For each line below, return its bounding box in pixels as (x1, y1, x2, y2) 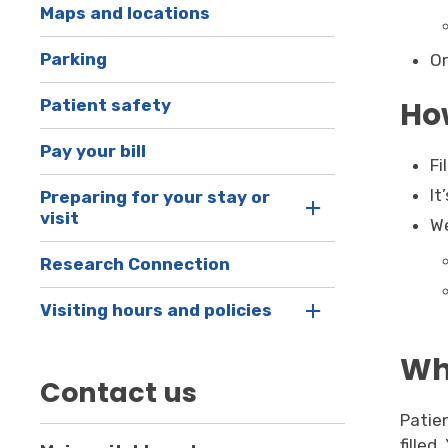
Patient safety (40, 95, 172, 116)
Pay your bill (40, 141, 147, 162)
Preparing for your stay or (40, 187, 271, 208)
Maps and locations (40, 3, 211, 24)
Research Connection (40, 254, 231, 275)
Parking (40, 49, 108, 70)
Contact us (40, 374, 198, 412)
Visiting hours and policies (40, 300, 273, 321)
